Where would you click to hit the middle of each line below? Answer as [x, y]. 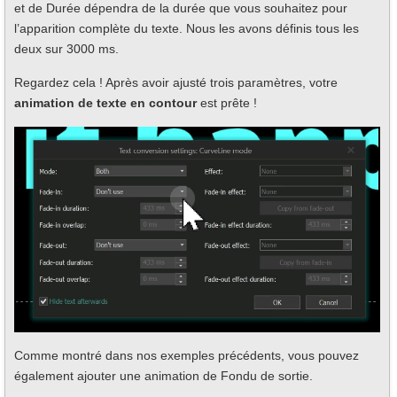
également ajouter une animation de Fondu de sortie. [163, 375]
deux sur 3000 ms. [66, 48]
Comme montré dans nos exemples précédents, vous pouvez [187, 355]
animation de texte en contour [105, 102]
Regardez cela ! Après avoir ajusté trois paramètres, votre [176, 82]
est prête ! [227, 102]
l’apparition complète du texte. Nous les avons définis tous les [187, 28]
